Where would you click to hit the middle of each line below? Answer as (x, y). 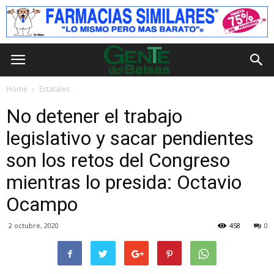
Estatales (54, 89)
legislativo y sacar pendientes (130, 138)
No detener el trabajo (94, 116)
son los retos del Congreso (118, 160)
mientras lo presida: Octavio (124, 182)
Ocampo (42, 204)
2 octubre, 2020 (34, 225)
